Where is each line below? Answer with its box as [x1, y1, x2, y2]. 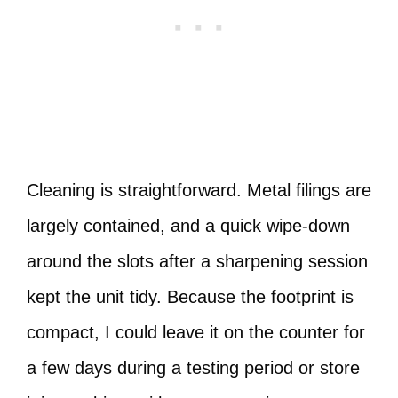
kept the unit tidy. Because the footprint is [27, 287, 354, 306]
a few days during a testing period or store [27, 358, 360, 378]
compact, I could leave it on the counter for [27, 322, 365, 342]
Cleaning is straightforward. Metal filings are [27, 180, 371, 200]
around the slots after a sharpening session [27, 251, 368, 271]
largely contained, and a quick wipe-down [27, 216, 350, 235]
